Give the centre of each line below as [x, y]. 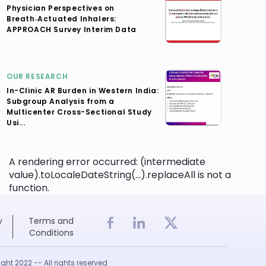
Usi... [16, 123]
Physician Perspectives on [61, 8]
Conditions [51, 233]
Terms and [51, 221]
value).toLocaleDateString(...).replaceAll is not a [120, 175]
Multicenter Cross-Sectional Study [79, 112]
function [28, 188]
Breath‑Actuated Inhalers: [61, 19]
